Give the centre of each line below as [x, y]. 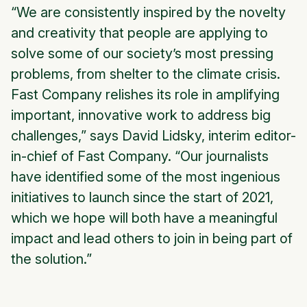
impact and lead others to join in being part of [152, 239]
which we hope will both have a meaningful [144, 218]
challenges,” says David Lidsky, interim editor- [153, 136]
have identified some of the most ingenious [146, 177]
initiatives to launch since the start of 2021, [142, 198]
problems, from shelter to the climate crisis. [146, 74]
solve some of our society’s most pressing [142, 54]
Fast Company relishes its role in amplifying [145, 95]
